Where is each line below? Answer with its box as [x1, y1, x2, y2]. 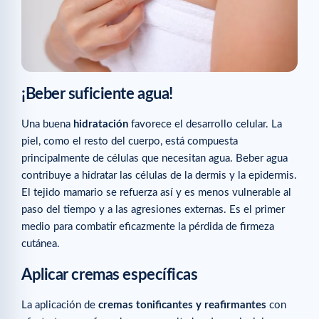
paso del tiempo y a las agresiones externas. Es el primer [21, 204, 285, 215]
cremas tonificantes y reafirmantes [98, 300, 266, 311]
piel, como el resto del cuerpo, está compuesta [21, 135, 238, 147]
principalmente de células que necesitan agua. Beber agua [21, 152, 288, 164]
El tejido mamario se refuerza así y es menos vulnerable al [21, 187, 291, 198]
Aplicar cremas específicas [21, 267, 198, 283]
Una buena [21, 118, 73, 130]
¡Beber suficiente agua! [21, 85, 173, 102]
